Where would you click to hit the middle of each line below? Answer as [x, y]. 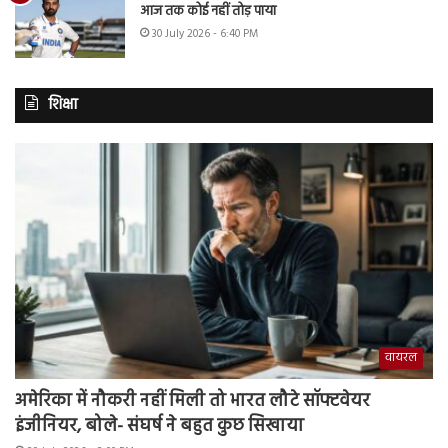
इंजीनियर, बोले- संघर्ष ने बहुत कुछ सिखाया [159, 426]
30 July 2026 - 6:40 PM [205, 34]
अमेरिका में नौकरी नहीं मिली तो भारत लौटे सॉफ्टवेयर [192, 401]
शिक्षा [63, 105]
